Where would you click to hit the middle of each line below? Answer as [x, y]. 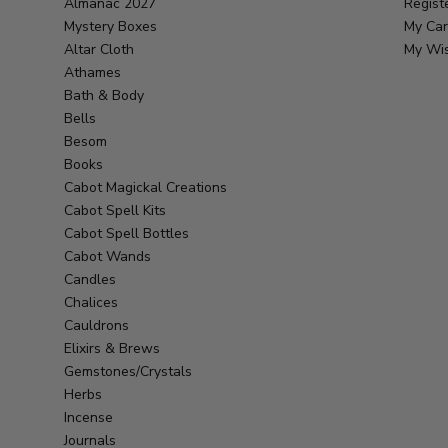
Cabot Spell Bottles [126, 233]
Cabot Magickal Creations [145, 187]
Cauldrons [96, 325]
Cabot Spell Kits [115, 210]
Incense [88, 417]
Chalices [91, 302]
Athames [92, 72]
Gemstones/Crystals [128, 371]
